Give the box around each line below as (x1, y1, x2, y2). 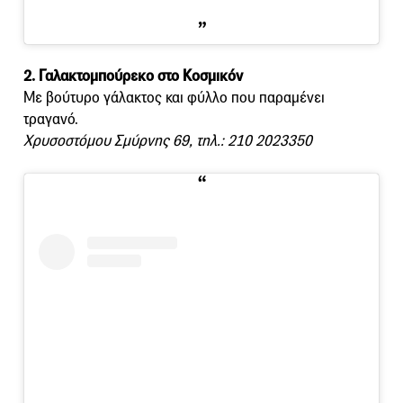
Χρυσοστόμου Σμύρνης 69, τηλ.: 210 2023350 (23, 130, 312, 150)
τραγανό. (23, 109, 78, 129)
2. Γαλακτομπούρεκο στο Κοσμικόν (23, 66, 243, 85)
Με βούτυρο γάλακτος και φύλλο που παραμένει (23, 87, 325, 107)
